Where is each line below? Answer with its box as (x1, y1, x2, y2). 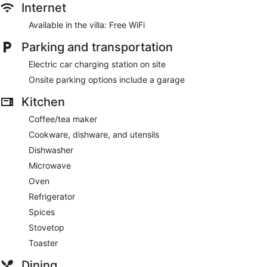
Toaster (29, 238, 58, 249)
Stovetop (29, 222, 64, 233)
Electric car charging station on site (29, 59, 166, 70)
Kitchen (21, 95, 65, 110)
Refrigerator (29, 191, 75, 202)
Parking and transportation (21, 40, 173, 55)
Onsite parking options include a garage (29, 74, 185, 85)
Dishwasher (29, 145, 73, 156)
